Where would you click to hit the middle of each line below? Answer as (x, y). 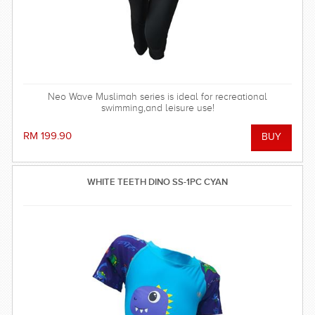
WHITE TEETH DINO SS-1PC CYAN (157, 182)
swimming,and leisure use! (157, 108)
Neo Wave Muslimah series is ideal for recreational (157, 97)
